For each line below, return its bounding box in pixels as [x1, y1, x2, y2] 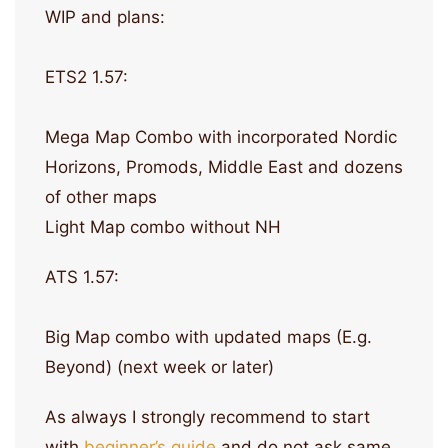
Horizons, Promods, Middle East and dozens [45, 157, 403, 178]
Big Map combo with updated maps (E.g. [45, 327, 372, 348]
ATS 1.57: [45, 267, 119, 288]
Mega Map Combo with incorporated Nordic [45, 127, 397, 148]
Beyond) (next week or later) [45, 357, 274, 378]
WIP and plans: [45, 7, 165, 28]
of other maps [45, 187, 157, 208]
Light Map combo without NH [45, 217, 281, 238]
